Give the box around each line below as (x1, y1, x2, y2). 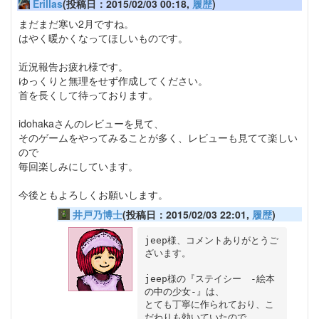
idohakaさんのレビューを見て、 (19, 116, 164, 131)
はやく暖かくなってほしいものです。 (19, 31, 188, 46)
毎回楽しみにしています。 (19, 159, 138, 174)
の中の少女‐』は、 (144, 286, 224, 297)
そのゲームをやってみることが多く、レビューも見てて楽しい (19, 130, 298, 145)
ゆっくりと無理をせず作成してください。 (19, 73, 208, 88)
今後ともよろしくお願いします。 (19, 187, 168, 202)
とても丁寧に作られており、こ (144, 298, 274, 310)
